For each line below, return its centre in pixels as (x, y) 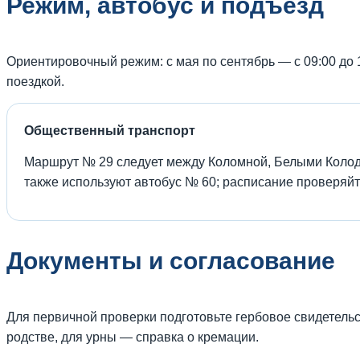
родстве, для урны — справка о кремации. (133, 337)
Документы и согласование (171, 260)
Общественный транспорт (110, 130)
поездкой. (35, 81)
